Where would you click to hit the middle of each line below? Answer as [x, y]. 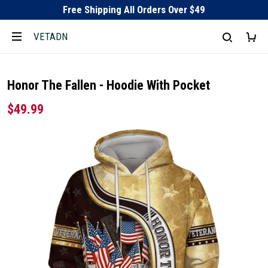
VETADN [51, 36]
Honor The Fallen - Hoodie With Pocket [109, 85]
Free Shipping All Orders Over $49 [134, 10]
